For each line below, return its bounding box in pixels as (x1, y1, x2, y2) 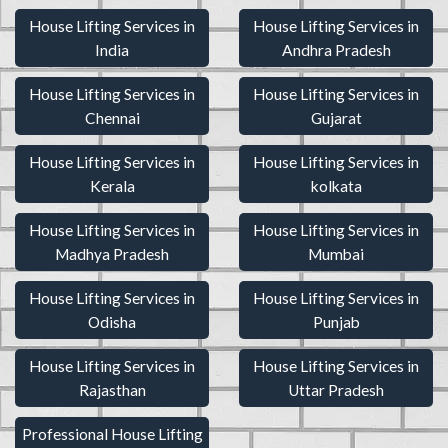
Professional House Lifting (21, 425, 203, 444)
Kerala (89, 177, 135, 196)
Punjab (312, 313, 360, 332)
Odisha (88, 313, 136, 332)
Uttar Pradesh (288, 381, 384, 400)
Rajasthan (78, 381, 146, 400)
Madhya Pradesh (55, 245, 169, 264)
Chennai (84, 109, 140, 128)
